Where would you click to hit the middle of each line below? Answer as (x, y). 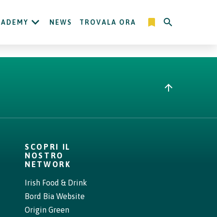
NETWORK (48, 164)
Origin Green (47, 210)
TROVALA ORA (108, 22)
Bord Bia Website (55, 196)
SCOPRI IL (48, 147)
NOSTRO (45, 155)
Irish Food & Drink (56, 183)
